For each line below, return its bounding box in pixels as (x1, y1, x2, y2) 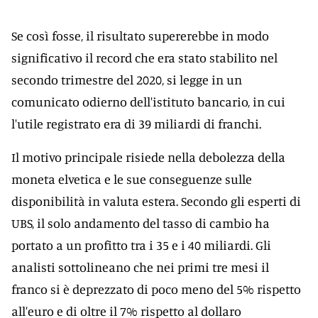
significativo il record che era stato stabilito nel (11, 50, 278, 65)
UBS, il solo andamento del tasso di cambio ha (11, 215, 270, 231)
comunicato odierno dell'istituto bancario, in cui (11, 94, 285, 109)
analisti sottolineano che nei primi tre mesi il (11, 259, 269, 275)
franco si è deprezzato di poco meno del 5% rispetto (11, 281, 301, 297)
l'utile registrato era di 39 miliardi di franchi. (11, 116, 261, 131)
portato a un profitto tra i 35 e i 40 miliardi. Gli (11, 237, 271, 253)
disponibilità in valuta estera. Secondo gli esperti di (11, 193, 301, 209)
